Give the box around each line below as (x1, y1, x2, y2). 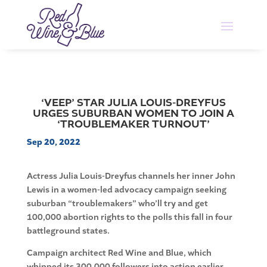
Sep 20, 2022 (26, 136, 80, 148)
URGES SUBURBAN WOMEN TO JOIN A (32, 106, 234, 121)
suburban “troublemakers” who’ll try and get (26, 198, 208, 210)
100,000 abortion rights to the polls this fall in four (26, 212, 232, 223)
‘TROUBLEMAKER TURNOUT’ (57, 117, 210, 132)
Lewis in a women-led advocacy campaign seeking (26, 184, 226, 196)
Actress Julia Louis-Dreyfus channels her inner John (26, 170, 235, 182)
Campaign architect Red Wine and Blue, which (26, 247, 212, 259)
